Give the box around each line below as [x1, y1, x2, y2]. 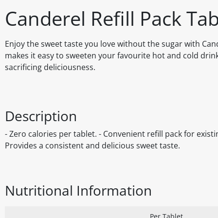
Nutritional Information [5, 181, 152, 200]
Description [5, 107, 77, 126]
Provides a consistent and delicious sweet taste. [5, 140, 180, 151]
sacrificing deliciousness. [5, 62, 95, 73]
